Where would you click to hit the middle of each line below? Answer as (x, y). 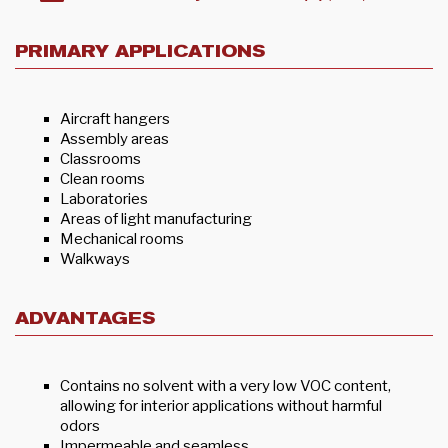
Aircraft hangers (115, 119)
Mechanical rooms (122, 239)
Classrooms (100, 159)
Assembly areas (114, 139)
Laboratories (104, 199)
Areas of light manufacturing (156, 219)
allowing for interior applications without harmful (221, 406)
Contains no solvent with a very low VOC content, (225, 386)
